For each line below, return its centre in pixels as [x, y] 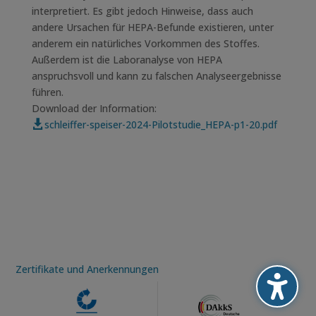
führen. [47, 92]
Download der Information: [94, 108]
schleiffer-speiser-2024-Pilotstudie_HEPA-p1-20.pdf [160, 124]
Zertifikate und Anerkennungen [87, 269]
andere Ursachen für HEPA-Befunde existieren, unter [152, 27]
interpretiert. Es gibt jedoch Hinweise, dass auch [142, 11]
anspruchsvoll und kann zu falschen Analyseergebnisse [156, 75]
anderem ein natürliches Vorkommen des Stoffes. [145, 43]
